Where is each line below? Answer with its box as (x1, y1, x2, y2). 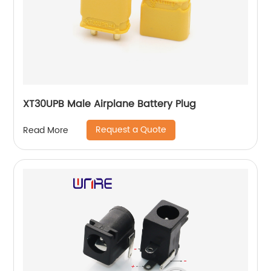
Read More (23, 123, 69, 137)
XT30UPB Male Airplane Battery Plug (23, 96, 197, 112)
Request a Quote (96, 123, 167, 137)
